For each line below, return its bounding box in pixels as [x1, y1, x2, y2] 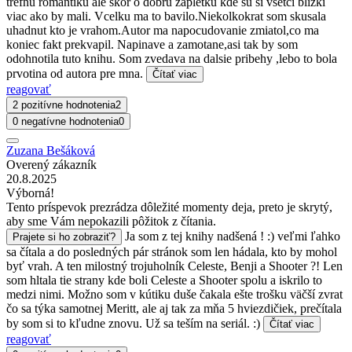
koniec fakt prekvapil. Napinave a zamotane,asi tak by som [6, 37, 298, 51]
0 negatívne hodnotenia [13, 115, 119, 127]
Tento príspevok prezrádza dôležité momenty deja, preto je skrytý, [6, 200, 332, 214]
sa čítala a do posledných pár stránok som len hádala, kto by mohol [6, 244, 337, 258]
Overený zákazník [6, 157, 97, 171]
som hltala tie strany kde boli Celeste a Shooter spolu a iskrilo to [6, 273, 322, 287]
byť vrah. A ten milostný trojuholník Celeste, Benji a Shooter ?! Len [6, 258, 343, 273]
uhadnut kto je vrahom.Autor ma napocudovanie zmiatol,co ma [6, 23, 319, 37]
